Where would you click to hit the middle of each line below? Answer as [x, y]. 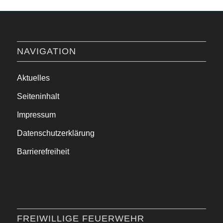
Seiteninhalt [38, 97]
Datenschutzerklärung [56, 133]
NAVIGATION [46, 52]
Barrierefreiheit [43, 152]
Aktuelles [33, 78]
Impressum [36, 115]
